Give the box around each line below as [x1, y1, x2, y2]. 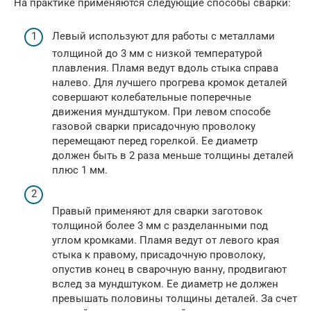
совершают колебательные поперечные [52, 91, 251, 104]
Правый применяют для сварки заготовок [52, 204, 262, 217]
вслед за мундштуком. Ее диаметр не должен [52, 277, 278, 290]
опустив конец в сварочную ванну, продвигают [52, 262, 287, 276]
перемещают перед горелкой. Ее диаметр [52, 135, 258, 148]
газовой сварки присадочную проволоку [52, 120, 255, 133]
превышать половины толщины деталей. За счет [52, 292, 297, 305]
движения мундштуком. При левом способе [52, 106, 271, 119]
